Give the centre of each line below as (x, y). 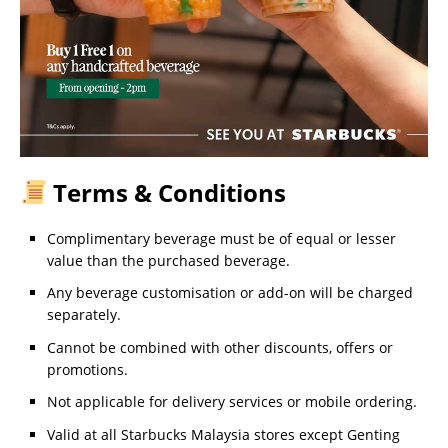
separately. (84, 315)
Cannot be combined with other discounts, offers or (220, 347)
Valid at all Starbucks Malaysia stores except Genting (223, 434)
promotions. (87, 369)
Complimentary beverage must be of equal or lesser (221, 238)
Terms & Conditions (167, 192)
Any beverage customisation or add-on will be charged (230, 293)
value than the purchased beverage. (168, 260)
